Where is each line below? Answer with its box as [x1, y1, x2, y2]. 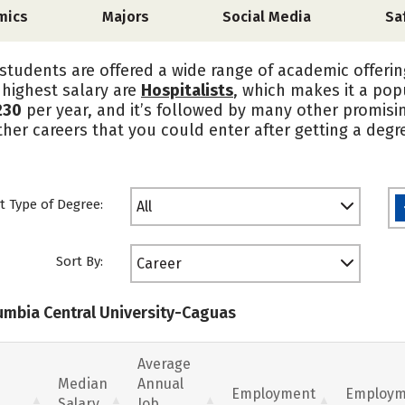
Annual [137, 374, 184, 392]
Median [58, 374, 108, 392]
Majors [101, 8, 149, 25]
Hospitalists [141, 80, 233, 100]
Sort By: [56, 253, 103, 269]
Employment [231, 384, 316, 402]
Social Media [222, 8, 312, 25]
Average [137, 354, 191, 372]
